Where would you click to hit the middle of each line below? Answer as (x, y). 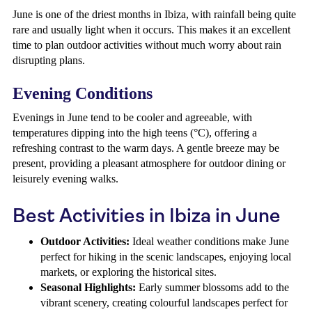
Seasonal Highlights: (88, 287)
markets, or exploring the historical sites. (128, 272)
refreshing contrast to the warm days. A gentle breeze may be (146, 148)
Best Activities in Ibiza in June (147, 216)
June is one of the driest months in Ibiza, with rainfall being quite (154, 14)
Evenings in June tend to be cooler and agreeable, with (132, 117)
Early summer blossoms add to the (212, 287)
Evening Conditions (83, 93)
